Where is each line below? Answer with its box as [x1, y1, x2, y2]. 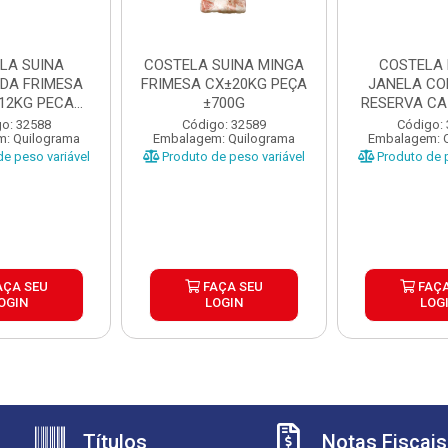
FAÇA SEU [199, 279, 263, 294]
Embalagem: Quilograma [152, 131, 295, 146]
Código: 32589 [181, 117, 266, 132]
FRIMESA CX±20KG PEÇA [140, 75, 307, 93]
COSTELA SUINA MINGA [143, 56, 304, 74]
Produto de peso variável [158, 149, 305, 164]
